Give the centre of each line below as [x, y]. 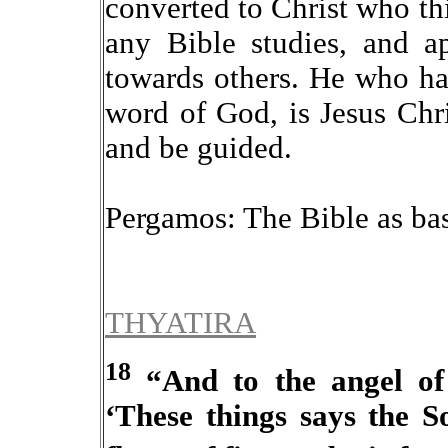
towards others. [207, 77]
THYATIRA [180, 322]
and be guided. [198, 147]
